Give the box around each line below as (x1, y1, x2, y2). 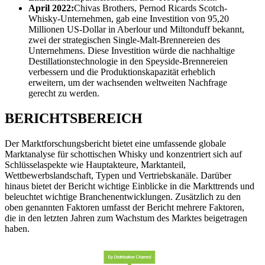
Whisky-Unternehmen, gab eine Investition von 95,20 (28, 14, 229, 24)
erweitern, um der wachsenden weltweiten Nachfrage (28, 77, 227, 88)
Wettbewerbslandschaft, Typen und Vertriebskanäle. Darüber (5, 170, 231, 180)
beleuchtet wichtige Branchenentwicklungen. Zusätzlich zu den (5, 191, 241, 202)
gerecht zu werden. (28, 88, 99, 99)
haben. (5, 223, 30, 234)
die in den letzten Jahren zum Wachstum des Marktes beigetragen (5, 212, 247, 223)
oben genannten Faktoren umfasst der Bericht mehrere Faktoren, (5, 202, 244, 212)
